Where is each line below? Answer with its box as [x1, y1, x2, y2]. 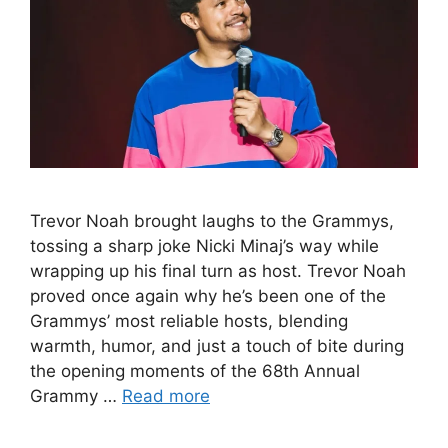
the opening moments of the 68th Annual [30, 360, 360, 381]
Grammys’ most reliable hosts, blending [30, 310, 348, 331]
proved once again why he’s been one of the [30, 285, 386, 306]
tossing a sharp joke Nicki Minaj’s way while [30, 235, 379, 256]
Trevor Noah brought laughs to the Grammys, [30, 210, 394, 231]
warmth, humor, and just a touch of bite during [30, 335, 404, 356]
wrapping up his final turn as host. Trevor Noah [30, 260, 406, 281]
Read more [122, 385, 210, 406]
